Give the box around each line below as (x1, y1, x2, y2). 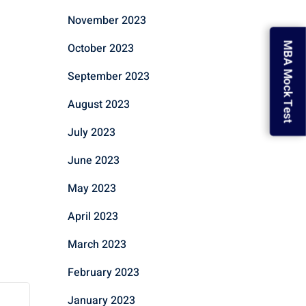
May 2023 (67, 180, 116, 197)
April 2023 (67, 208, 118, 225)
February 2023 (67, 264, 139, 281)
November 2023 (67, 12, 146, 29)
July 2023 (67, 124, 115, 141)
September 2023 (67, 68, 150, 85)
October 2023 (67, 40, 134, 57)
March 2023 (67, 236, 126, 253)
